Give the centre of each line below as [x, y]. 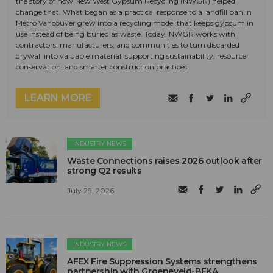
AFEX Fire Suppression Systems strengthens [162, 262]
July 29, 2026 [91, 190]
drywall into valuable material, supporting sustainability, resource [131, 56]
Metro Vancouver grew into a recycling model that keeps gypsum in [135, 23]
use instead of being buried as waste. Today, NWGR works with [126, 34]
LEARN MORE [58, 98]
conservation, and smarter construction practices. [102, 67]
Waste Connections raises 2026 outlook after [165, 161]
